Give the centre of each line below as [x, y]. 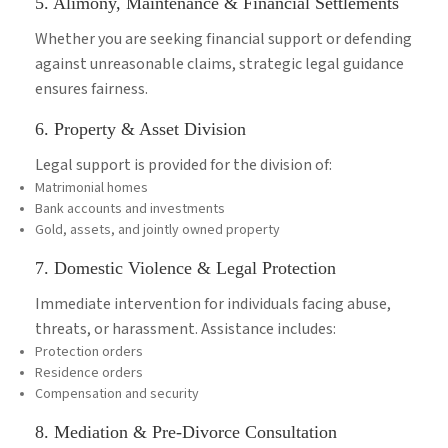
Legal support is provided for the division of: [183, 166]
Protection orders [89, 352]
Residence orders [89, 373]
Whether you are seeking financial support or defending [223, 40]
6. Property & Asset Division [140, 129]
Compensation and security [117, 394]
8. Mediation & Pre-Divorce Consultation [186, 432]
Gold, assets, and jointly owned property [157, 230]
